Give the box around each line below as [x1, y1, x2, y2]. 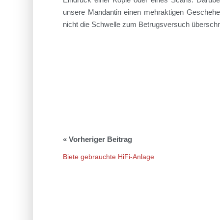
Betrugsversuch [138, 20, 192, 28]
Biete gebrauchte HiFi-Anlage [62, 152, 154, 161]
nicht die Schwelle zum [62, 20, 138, 28]
